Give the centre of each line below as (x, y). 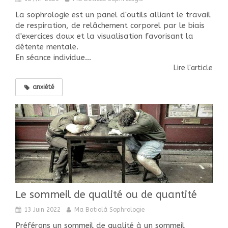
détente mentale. (48, 47)
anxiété (43, 87)
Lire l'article (193, 68)
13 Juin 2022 (42, 209)
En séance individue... (53, 58)
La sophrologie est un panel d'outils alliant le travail (113, 15)
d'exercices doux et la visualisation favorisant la (104, 36)
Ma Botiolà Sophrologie (109, 209)
